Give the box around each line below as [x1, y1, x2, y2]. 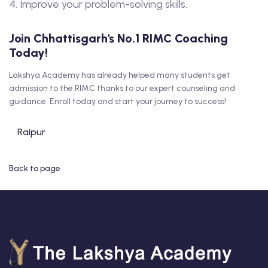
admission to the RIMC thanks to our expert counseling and [9, 83, 235, 93]
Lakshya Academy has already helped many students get [9, 70, 230, 80]
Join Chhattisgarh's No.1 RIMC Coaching [9, 31, 228, 45]
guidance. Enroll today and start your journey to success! [9, 96, 226, 106]
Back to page [9, 163, 60, 173]
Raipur [17, 126, 45, 138]
